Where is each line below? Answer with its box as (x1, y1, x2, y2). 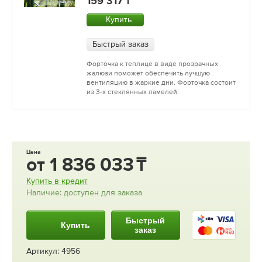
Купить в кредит (26, 177, 88, 185)
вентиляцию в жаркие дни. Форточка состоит (86, 79, 236, 87)
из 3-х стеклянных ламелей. (86, 88, 179, 96)
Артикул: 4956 (26, 247, 80, 256)
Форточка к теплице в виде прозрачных (86, 60, 218, 68)
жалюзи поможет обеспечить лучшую (86, 70, 210, 77)
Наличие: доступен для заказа (26, 188, 142, 197)
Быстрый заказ (92, 40, 149, 49)
